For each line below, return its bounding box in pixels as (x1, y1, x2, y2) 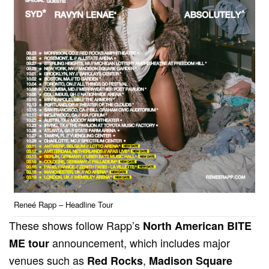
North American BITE (143, 218, 252, 234)
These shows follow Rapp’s (9, 217, 144, 234)
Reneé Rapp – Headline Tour (14, 199, 113, 211)
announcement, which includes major (49, 235, 231, 251)
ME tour (9, 235, 50, 252)
